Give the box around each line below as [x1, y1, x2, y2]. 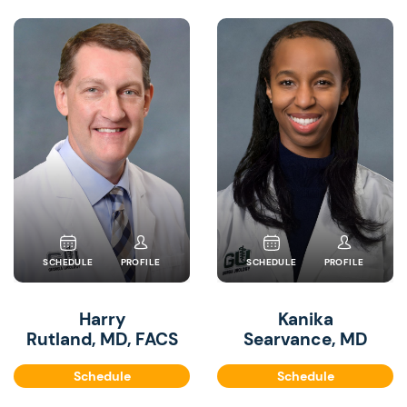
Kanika [277, 308, 333, 331]
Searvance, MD [243, 328, 368, 351]
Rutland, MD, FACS [25, 328, 178, 351]
